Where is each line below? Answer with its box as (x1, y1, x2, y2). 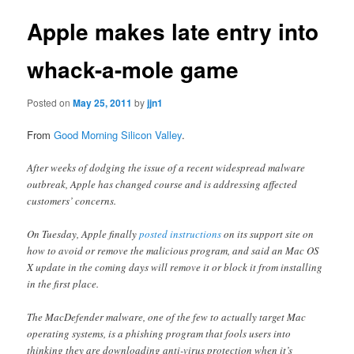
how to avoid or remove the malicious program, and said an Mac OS (27, 243, 320, 258)
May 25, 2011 (73, 95, 133, 110)
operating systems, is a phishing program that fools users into (27, 326, 292, 341)
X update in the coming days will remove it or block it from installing (27, 259, 323, 274)
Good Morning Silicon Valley (54, 126, 183, 142)
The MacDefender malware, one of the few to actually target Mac (27, 310, 307, 324)
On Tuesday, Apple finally (27, 226, 140, 241)
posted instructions (139, 226, 222, 241)
